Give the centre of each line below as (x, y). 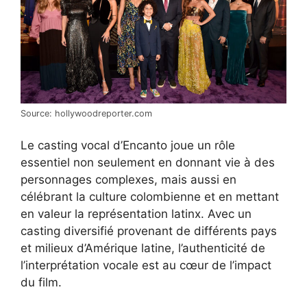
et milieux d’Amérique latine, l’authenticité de (143, 248)
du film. (41, 283)
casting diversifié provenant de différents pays (149, 231)
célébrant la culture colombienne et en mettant (150, 197)
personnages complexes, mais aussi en (128, 180)
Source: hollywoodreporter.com (86, 113)
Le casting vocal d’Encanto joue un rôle (128, 146)
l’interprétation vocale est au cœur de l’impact (146, 266)
